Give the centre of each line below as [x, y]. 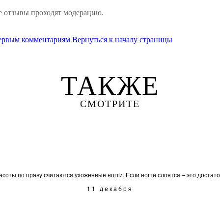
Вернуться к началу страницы [122, 40]
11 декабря [110, 189]
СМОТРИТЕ [110, 104]
